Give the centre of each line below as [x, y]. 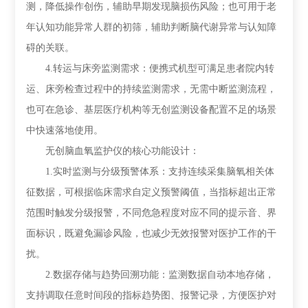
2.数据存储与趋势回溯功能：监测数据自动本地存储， [151, 275]
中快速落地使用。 [65, 130]
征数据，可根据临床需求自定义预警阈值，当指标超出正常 [152, 192]
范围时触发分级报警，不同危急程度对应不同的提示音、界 [152, 213]
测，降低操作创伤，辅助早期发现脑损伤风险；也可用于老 [152, 7]
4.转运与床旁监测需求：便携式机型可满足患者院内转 [151, 68]
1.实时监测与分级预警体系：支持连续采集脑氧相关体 [151, 172]
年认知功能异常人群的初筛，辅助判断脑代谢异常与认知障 [152, 27]
